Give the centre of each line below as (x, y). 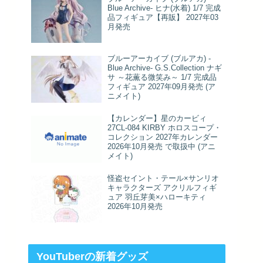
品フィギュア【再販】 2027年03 (163, 18)
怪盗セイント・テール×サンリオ (163, 178)
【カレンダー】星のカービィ (157, 119)
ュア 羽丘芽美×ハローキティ (157, 197)
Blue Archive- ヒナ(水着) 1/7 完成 (164, 8)
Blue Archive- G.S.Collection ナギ (165, 68)
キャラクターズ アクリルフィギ (162, 188)
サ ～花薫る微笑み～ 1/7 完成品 (162, 77)
